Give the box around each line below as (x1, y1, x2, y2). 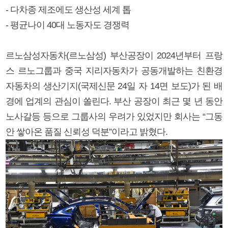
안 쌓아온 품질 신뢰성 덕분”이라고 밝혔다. (6, 126, 167, 137)
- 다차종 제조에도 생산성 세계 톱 (6, 4, 131, 15)
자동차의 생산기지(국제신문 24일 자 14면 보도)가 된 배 (6, 80, 222, 91)
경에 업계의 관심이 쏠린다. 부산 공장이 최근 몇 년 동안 (6, 96, 222, 106)
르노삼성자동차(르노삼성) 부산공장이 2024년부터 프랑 (6, 50, 222, 61)
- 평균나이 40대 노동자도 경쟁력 (6, 19, 129, 30)
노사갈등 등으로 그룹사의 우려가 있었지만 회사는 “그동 (6, 111, 222, 122)
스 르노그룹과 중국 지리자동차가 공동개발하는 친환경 (6, 65, 222, 76)
